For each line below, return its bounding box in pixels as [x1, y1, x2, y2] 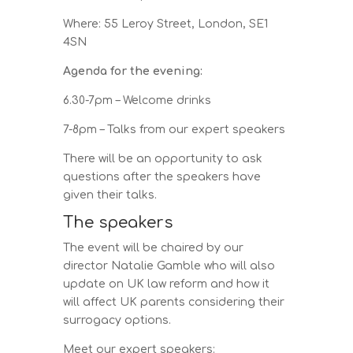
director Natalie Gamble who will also [63, 259, 276, 272]
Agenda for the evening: [63, 65, 203, 77]
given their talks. [63, 188, 158, 201]
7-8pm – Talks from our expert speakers [63, 123, 286, 136]
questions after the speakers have [63, 170, 262, 183]
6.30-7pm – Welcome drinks [63, 94, 212, 106]
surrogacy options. [63, 314, 172, 326]
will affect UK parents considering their [63, 295, 285, 308]
